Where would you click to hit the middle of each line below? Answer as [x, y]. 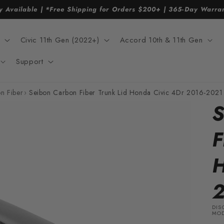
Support [30, 61]
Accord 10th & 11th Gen [161, 40]
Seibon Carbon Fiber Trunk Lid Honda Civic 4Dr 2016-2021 [126, 93]
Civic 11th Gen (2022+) [60, 40]
